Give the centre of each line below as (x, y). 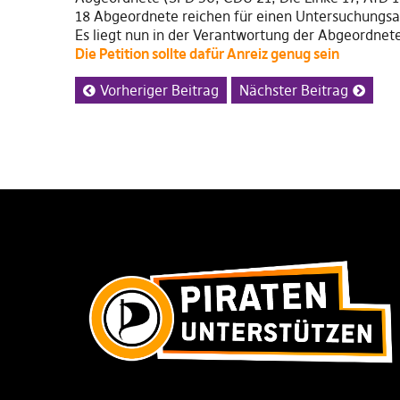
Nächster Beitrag (294, 90)
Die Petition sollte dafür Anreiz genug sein (207, 53)
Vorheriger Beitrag (159, 90)
